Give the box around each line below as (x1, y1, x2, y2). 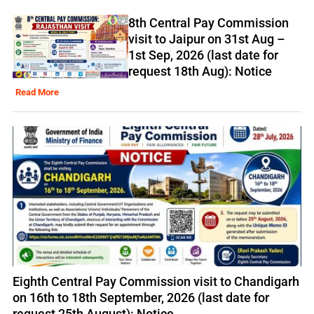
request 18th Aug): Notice (128, 63, 272, 78)
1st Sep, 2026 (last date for (128, 47, 278, 62)
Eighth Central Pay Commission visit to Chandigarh (12, 273, 299, 289)
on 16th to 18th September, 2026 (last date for (12, 289, 269, 305)
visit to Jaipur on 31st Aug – (128, 31, 285, 46)
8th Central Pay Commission (128, 15, 289, 30)
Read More (15, 86, 60, 97)
